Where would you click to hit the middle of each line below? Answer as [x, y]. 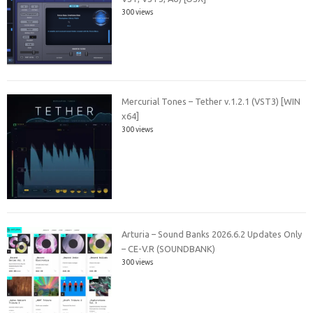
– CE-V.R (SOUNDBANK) [169, 248]
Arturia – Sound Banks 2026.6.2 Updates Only [212, 234]
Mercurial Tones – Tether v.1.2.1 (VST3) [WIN [211, 102]
